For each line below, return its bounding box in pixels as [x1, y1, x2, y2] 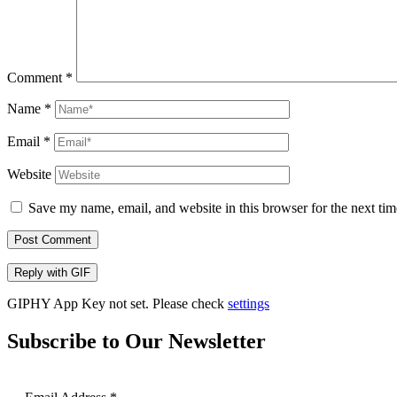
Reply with [14, 266, 71, 279]
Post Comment [14, 233, 91, 246]
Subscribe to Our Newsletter [7, 329, 266, 353]
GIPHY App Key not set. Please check [7, 296, 228, 311]
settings [228, 296, 269, 311]
